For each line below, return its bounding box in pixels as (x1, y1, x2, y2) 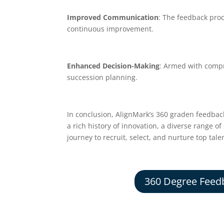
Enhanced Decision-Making (67, 60, 160, 70)
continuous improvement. (67, 23, 154, 33)
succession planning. (67, 72, 138, 82)
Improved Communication (67, 12, 159, 22)
